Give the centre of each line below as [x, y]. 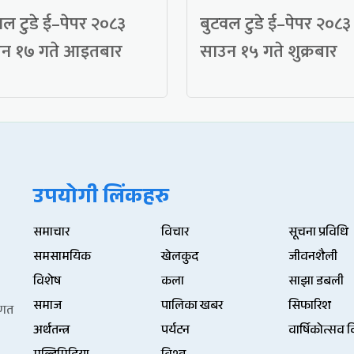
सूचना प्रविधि [319, 234]
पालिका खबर [192, 307]
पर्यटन [175, 332]
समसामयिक [62, 258]
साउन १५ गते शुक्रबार [269, 52]
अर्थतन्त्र [51, 332]
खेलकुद [179, 258]
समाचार [51, 234]
